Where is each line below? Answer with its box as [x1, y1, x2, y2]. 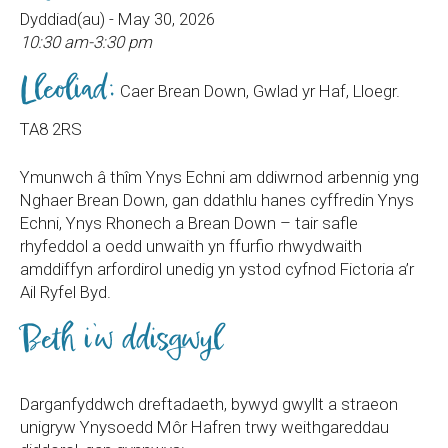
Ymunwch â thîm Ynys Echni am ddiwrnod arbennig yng [20, 167, 419, 187]
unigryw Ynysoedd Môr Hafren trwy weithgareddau [20, 417, 389, 437]
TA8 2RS [20, 119, 82, 139]
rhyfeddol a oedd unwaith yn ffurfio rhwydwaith [20, 236, 362, 256]
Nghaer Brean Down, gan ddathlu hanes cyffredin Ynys [20, 190, 414, 210]
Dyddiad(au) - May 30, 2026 [20, 9, 215, 29]
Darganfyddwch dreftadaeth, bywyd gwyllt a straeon [20, 394, 398, 414]
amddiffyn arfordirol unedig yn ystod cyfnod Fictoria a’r [20, 259, 414, 279]
